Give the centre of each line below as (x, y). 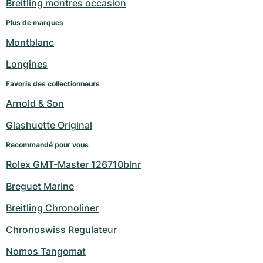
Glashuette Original (49, 125)
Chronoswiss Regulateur (61, 230)
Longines (27, 64)
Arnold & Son (35, 104)
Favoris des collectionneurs (53, 84)
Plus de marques (35, 23)
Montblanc (30, 43)
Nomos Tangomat (46, 252)
